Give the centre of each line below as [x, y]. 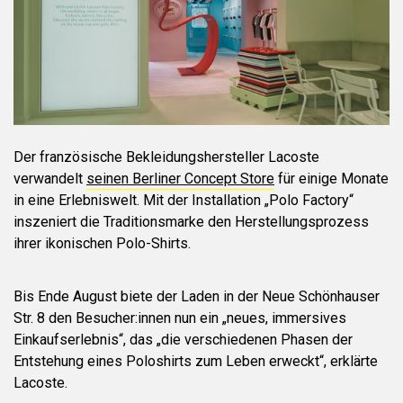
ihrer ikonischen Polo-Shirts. [102, 243]
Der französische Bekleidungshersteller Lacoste [166, 157]
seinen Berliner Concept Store [180, 179]
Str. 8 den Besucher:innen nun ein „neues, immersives [180, 318]
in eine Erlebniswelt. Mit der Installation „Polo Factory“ [184, 200]
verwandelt [50, 179]
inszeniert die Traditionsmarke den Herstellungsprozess [191, 222]
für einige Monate [331, 179]
